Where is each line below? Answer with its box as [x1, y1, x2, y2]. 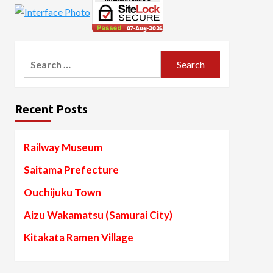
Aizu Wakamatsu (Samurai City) [23, 208, 172, 221]
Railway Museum [23, 141, 102, 154]
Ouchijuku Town [23, 186, 101, 199]
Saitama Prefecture [23, 163, 119, 176]
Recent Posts [14, 101, 88, 116]
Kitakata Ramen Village [23, 231, 133, 244]
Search [23, 52, 54, 63]
